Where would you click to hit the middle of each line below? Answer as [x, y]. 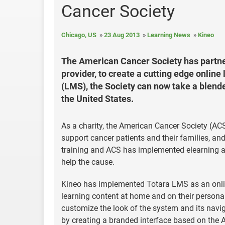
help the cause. [88, 162]
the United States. [97, 99]
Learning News [169, 35]
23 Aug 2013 [122, 35]
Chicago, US [79, 35]
